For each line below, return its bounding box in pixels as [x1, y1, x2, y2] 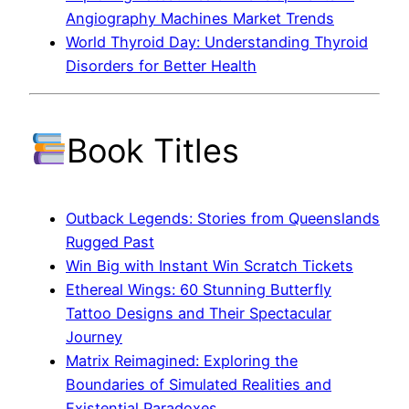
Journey [66, 327, 122, 346]
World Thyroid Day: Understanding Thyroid [66, 33, 368, 52]
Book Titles [67, 130, 240, 171]
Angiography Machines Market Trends [66, 9, 334, 28]
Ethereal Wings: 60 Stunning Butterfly [66, 279, 331, 299]
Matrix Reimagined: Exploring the [66, 351, 298, 370]
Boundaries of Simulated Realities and [66, 374, 331, 393]
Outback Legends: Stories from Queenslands [66, 208, 380, 227]
